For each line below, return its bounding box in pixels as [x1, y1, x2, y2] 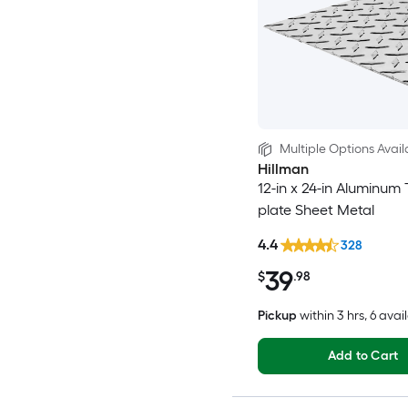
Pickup [257, 308, 297, 324]
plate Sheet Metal [257, 200, 374, 219]
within [299, 308, 334, 324]
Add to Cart [327, 348, 399, 364]
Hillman [257, 159, 309, 178]
